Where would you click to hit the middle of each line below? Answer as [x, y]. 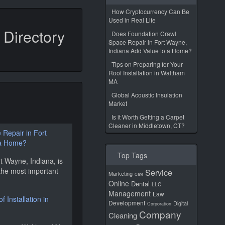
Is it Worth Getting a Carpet [148, 117]
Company [160, 214]
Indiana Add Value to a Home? [150, 50]
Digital [181, 203]
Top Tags [130, 155]
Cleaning [123, 215]
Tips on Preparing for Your [147, 64]
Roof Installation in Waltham [147, 73]
